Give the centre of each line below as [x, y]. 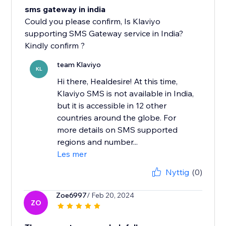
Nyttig [177, 172]
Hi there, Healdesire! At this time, [118, 81]
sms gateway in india [65, 9]
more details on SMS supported [118, 130]
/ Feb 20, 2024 [111, 195]
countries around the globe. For [117, 118]
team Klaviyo [79, 65]
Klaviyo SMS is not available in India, [126, 94]
